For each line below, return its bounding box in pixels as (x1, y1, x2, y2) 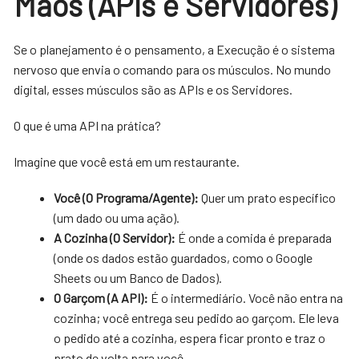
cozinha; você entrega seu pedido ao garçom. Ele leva (54, 309, 340, 325)
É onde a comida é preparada (178, 229, 333, 245)
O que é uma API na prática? (14, 117, 162, 133)
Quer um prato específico (199, 189, 337, 205)
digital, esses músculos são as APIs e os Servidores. (14, 81, 293, 97)
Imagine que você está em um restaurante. (14, 153, 240, 169)
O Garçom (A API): (54, 289, 149, 305)
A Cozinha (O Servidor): (54, 229, 179, 245)
